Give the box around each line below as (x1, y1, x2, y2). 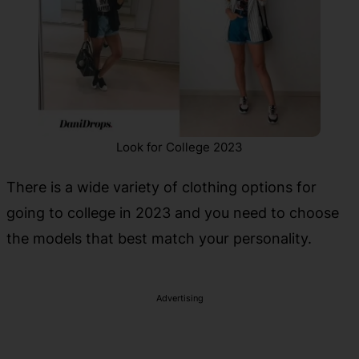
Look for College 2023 (116, 139, 243, 155)
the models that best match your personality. (6, 228, 312, 247)
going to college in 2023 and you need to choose (6, 203, 339, 221)
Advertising (155, 292, 204, 304)
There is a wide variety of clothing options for (6, 177, 317, 196)
